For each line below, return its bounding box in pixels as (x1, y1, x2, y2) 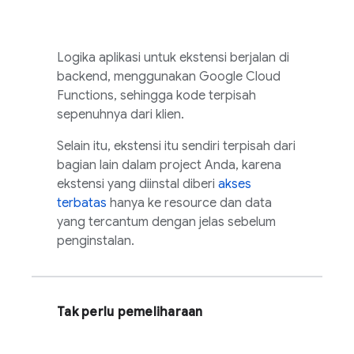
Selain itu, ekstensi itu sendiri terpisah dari (57, 138, 296, 154)
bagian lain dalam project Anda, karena (57, 157, 281, 173)
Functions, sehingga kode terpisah (57, 88, 256, 104)
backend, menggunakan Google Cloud (57, 69, 281, 85)
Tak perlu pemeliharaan (57, 304, 203, 320)
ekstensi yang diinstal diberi (57, 176, 218, 192)
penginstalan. (57, 233, 134, 249)
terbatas (57, 195, 107, 211)
